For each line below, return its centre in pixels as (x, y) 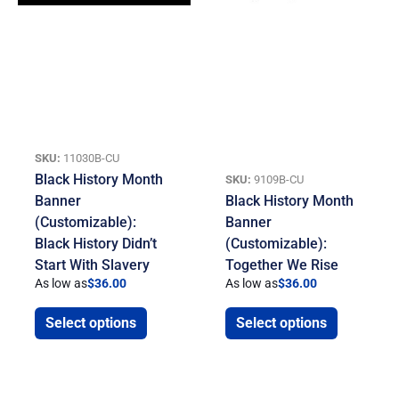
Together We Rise (282, 265)
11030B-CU (90, 158)
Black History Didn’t (96, 243)
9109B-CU (278, 179)
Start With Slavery (93, 265)
